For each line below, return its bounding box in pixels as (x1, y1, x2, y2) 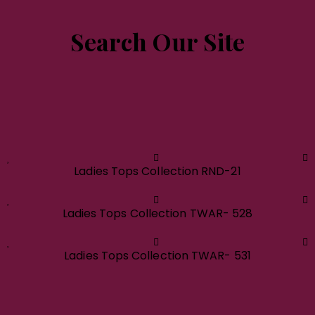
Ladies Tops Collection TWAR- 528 (62, 205, 253, 221)
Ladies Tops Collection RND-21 (74, 163, 241, 179)
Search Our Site (70, 25, 245, 58)
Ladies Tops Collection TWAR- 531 (64, 247, 251, 264)
